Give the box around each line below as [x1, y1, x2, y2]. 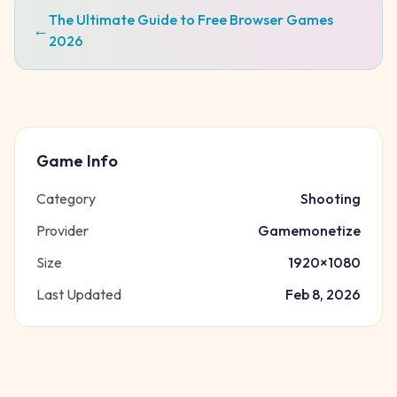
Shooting [300, 190, 361, 207]
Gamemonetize [258, 222, 361, 239]
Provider [36, 222, 89, 239]
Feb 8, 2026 [285, 285, 361, 303]
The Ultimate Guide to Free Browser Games [49, 11, 333, 28]
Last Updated [36, 285, 121, 303]
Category [36, 190, 96, 207]
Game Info [36, 151, 118, 171]
